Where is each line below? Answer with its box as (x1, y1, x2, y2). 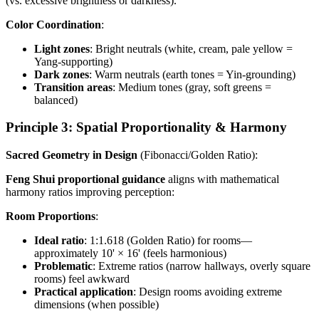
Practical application (34, 286, 133, 298)
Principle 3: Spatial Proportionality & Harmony (6, 120, 287, 135)
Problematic (34, 260, 93, 272)
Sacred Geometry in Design (6, 149, 137, 161)
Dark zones (34, 68, 89, 80)
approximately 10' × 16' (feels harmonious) (34, 247, 226, 259)
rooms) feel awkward (34, 273, 130, 285)
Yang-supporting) (34, 55, 113, 68)
